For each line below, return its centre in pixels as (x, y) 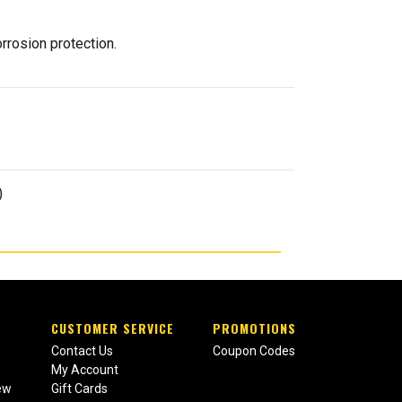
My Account (84, 369)
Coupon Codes (253, 350)
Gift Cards (79, 388)
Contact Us (82, 350)
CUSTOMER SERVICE (112, 328)
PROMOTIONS (254, 328)
